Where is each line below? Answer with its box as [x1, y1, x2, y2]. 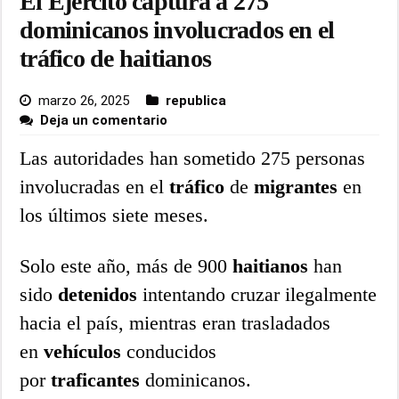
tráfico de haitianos [20, 44, 212, 72]
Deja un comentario [40, 111, 168, 128]
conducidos [121, 339, 217, 362]
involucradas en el [20, 175, 170, 198]
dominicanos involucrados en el [20, 15, 335, 44]
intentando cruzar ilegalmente [137, 282, 378, 305]
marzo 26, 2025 [38, 92, 130, 109]
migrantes [254, 175, 338, 198]
